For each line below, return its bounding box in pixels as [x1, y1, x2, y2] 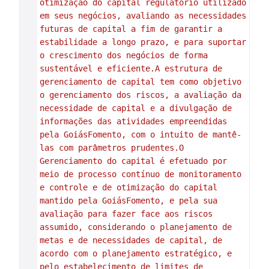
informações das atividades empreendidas [39, 116, 227, 126]
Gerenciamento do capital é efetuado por [39, 156, 227, 166]
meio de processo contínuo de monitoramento [39, 169, 241, 179]
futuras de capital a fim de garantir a [39, 24, 222, 34]
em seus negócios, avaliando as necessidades [39, 11, 246, 20]
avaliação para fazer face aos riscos [39, 209, 213, 219]
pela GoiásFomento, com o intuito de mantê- [39, 130, 241, 139]
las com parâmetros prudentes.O [39, 143, 184, 153]
